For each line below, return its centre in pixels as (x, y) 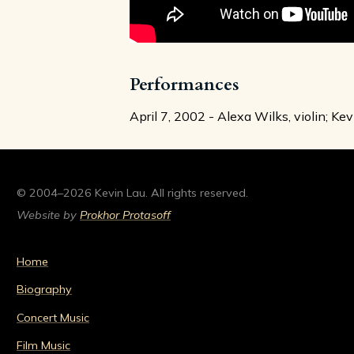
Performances (185, 85)
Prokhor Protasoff (125, 215)
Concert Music (53, 317)
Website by (48, 215)
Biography (44, 290)
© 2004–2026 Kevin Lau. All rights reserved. (132, 193)
